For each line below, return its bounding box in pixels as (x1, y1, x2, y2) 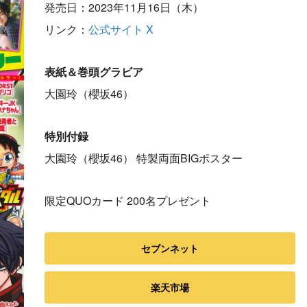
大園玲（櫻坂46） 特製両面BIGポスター (45, 150, 243, 167)
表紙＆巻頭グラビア (45, 64, 144, 80)
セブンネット (141, 241, 199, 256)
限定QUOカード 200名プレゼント (45, 193, 212, 209)
